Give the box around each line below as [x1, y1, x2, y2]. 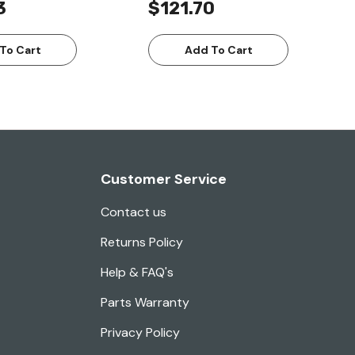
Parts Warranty [101, 294, 189, 311]
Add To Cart [184, 43, 253, 58]
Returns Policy [101, 234, 183, 251]
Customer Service [101, 170, 227, 189]
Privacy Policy [101, 324, 180, 342]
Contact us [101, 204, 166, 221]
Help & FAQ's [101, 264, 174, 281]
